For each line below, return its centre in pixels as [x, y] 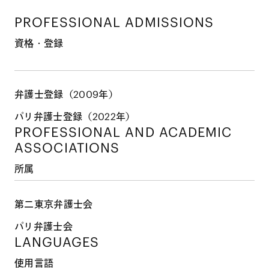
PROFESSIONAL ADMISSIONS [114, 23]
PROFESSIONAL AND [87, 132]
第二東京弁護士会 [54, 204]
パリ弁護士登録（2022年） [75, 117]
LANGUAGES [57, 242]
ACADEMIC [195, 132]
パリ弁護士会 [44, 227]
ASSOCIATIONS [67, 148]
